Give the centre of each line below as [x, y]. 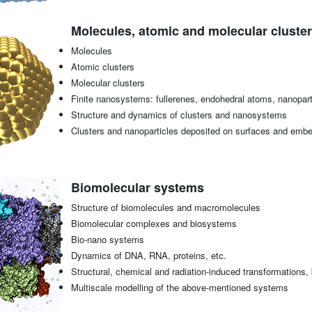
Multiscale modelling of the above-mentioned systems [179, 288]
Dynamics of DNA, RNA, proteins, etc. [148, 256]
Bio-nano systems [107, 240]
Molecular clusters [108, 83]
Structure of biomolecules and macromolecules [165, 208]
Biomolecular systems [137, 188]
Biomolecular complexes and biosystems [154, 224]
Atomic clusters [102, 67]
